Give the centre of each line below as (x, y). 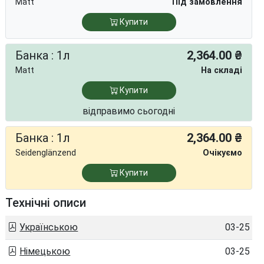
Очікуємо (222, 153)
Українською (49, 227)
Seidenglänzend (46, 153)
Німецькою (45, 251)
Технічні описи (46, 203)
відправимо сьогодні (129, 111)
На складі (221, 70)
